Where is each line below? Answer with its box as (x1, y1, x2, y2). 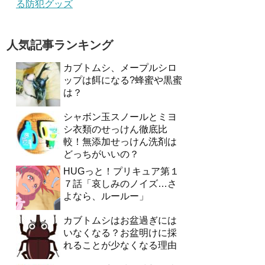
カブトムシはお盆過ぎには (63, 215, 177, 226)
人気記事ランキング (7, 38, 113, 52)
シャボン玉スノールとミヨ (63, 112, 177, 122)
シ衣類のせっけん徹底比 (63, 124, 167, 135)
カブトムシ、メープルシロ (63, 63, 177, 73)
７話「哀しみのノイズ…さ (63, 179, 177, 189)
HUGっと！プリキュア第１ (63, 166, 179, 177)
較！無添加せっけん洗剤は (63, 137, 177, 147)
